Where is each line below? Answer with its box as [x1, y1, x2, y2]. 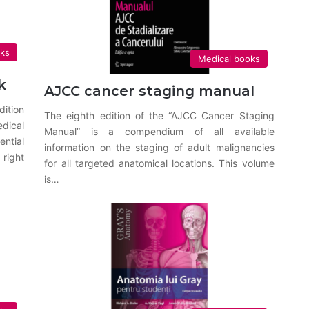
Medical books [197, 52, 260, 64]
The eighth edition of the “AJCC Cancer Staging [44, 109, 275, 121]
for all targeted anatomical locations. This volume [44, 157, 275, 169]
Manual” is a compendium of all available [44, 125, 275, 137]
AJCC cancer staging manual [44, 82, 255, 99]
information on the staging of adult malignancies [44, 141, 275, 153]
